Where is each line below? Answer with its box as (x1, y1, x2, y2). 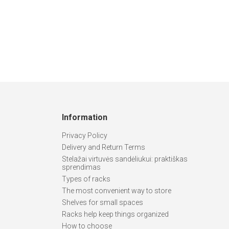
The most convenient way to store (62, 187, 171, 195)
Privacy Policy (62, 131, 107, 140)
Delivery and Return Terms (62, 143, 145, 151)
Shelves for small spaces (62, 198, 143, 207)
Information (62, 112, 107, 122)
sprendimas (62, 163, 101, 171)
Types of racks (62, 175, 110, 183)
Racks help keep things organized (62, 210, 169, 218)
